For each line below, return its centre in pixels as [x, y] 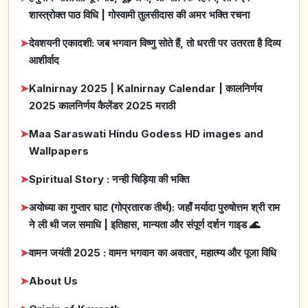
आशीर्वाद [44, 60]
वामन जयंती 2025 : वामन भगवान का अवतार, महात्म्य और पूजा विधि [153, 253]
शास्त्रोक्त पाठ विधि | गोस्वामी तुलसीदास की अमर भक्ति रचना [139, 15]
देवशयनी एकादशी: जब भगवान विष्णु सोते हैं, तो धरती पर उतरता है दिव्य [155, 43]
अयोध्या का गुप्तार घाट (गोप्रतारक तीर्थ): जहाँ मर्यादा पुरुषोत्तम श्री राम [154, 208]
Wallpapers [59, 151]
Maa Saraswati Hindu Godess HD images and [146, 134]
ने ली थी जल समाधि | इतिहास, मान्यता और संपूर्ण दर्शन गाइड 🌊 [144, 225]
